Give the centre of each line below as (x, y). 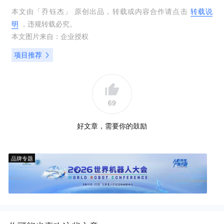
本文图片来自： (36, 36)
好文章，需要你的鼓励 (112, 125)
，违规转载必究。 (47, 23)
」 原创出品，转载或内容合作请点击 (127, 11)
